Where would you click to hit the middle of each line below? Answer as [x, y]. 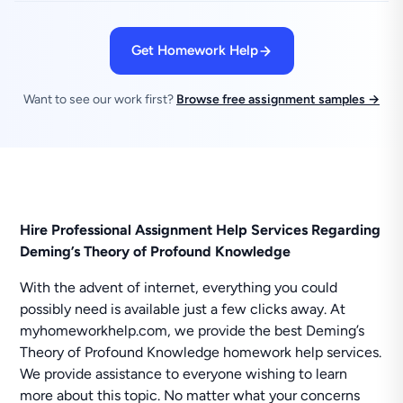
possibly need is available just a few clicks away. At [183, 309]
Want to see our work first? [100, 99]
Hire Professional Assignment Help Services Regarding [201, 230]
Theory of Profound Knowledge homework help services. [201, 352]
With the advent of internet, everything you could [179, 287]
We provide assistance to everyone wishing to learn [184, 374]
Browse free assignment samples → [278, 99]
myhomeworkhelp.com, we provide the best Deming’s [193, 331]
